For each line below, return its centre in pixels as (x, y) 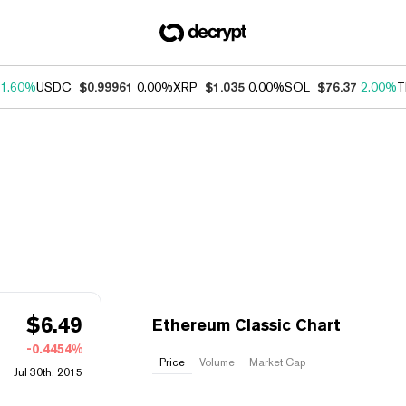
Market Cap (277, 362)
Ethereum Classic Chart (246, 325)
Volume (217, 362)
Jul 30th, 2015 (48, 372)
